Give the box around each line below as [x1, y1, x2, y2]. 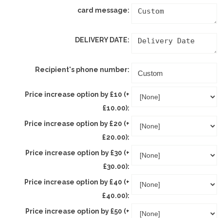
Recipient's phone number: [35, 66, 129, 74]
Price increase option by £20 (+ [24, 120, 129, 128]
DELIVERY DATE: [75, 36, 129, 44]
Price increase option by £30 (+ [25, 149, 129, 157]
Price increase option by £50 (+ [25, 207, 129, 216]
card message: [77, 6, 129, 15]
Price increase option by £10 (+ [25, 91, 129, 99]
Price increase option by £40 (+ [24, 178, 129, 186]
